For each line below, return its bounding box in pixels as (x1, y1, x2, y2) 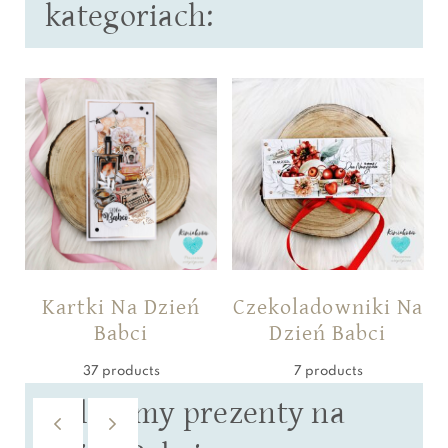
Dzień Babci (269, 320, 387, 346)
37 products (82, 364, 160, 378)
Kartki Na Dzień (41, 294, 201, 320)
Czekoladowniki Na (232, 294, 424, 320)
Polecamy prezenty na (45, 394, 345, 432)
